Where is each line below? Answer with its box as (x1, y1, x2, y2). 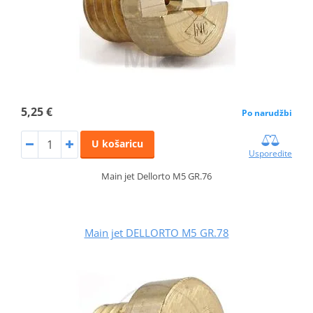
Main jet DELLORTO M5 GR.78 (84, 226, 229, 240)
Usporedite (249, 147, 293, 160)
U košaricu (91, 137, 143, 151)
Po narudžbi (242, 107, 293, 119)
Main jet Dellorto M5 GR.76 (101, 170, 212, 183)
